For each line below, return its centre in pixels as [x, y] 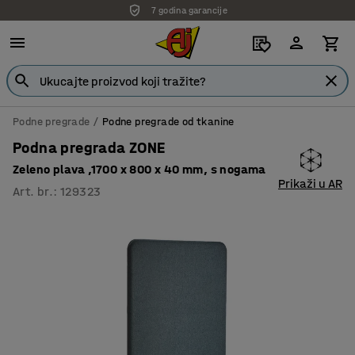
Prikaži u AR [310, 183]
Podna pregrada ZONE [89, 148]
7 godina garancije [189, 10]
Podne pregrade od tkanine [168, 122]
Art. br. [33, 191]
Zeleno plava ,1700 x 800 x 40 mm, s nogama [139, 169]
